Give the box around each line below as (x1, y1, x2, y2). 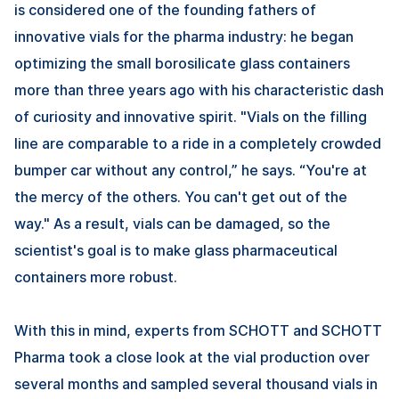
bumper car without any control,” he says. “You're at (14, 161, 367, 180)
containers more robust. (14, 268, 177, 287)
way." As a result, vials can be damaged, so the (14, 215, 330, 233)
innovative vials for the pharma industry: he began (14, 28, 354, 46)
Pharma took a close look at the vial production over (14, 348, 370, 367)
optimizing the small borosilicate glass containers (14, 54, 350, 73)
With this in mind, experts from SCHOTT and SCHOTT (14, 322, 382, 340)
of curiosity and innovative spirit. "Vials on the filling (14, 108, 367, 126)
